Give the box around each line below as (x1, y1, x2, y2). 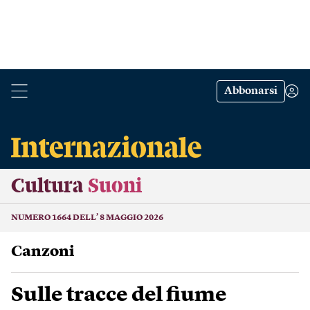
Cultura (11, 176, 83, 197)
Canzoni (22, 244, 75, 259)
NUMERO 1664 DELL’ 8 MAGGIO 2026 (11, 214, 163, 222)
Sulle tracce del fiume (11, 285, 227, 306)
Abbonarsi (224, 86, 277, 97)
